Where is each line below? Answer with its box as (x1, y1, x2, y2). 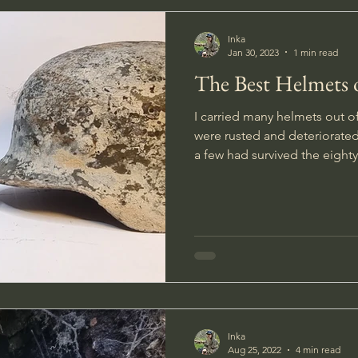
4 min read (296, 344, 340, 356)
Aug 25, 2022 (228, 344, 281, 356)
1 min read (293, 46, 338, 58)
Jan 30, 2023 (228, 46, 279, 58)
